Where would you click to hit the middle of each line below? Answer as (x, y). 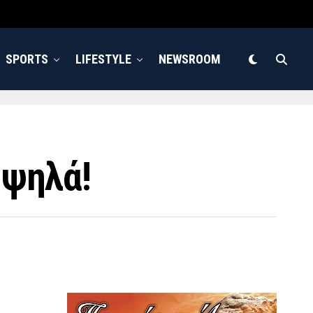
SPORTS (27, 59)
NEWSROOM (190, 59)
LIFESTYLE (103, 59)
